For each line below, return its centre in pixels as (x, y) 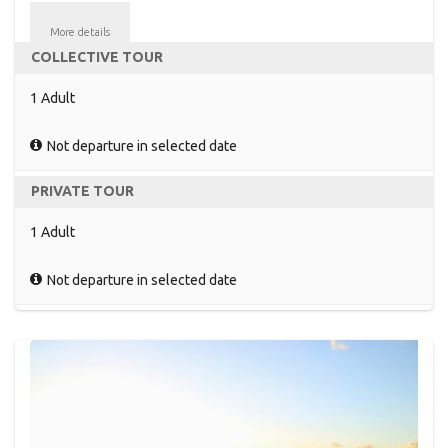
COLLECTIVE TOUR (97, 57)
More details (80, 32)
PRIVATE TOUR (82, 191)
